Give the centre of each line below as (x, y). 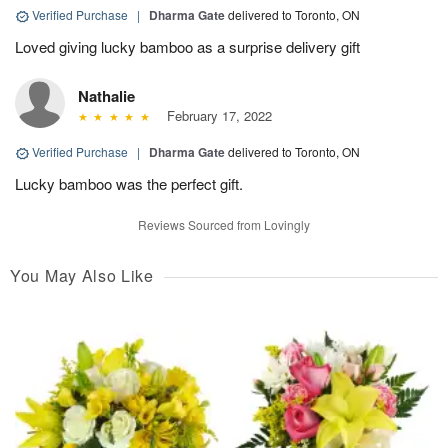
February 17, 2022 (215, 116)
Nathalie (106, 96)
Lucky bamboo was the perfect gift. (129, 184)
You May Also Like (82, 276)
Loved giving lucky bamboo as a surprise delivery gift (187, 47)
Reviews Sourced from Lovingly (224, 225)
